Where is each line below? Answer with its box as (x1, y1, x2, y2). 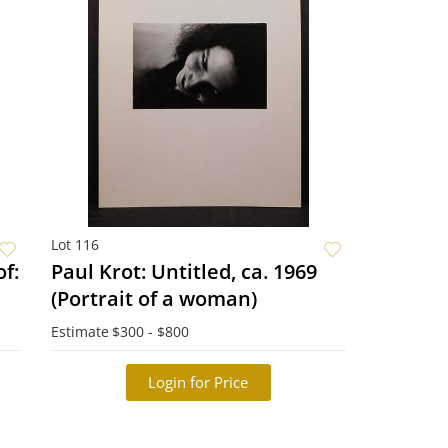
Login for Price (148, 372, 249, 392)
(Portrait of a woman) (50, 285, 257, 312)
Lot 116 (50, 235, 99, 254)
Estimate (50, 322, 109, 341)
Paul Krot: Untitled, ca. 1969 (50, 258, 317, 285)
